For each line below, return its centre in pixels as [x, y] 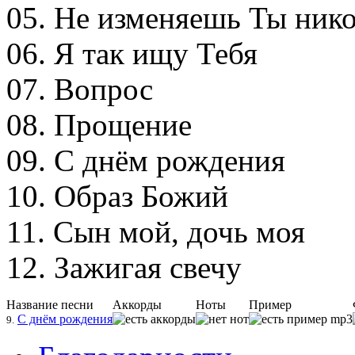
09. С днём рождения [146, 161]
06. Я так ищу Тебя [132, 54]
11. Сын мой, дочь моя [156, 232]
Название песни [50, 305]
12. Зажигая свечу [124, 268]
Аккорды [137, 305]
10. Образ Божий [117, 197]
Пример [270, 305]
